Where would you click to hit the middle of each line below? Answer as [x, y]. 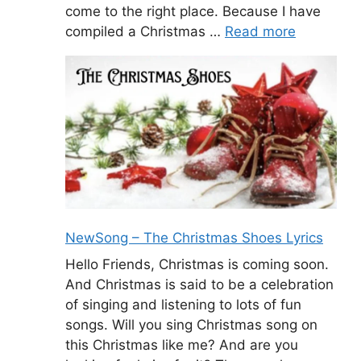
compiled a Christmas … [145, 32]
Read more [260, 32]
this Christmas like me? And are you [182, 345]
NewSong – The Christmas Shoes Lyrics [194, 237]
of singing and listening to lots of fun [183, 305]
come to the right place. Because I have [193, 12]
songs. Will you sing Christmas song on [191, 325]
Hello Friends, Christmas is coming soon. [197, 265]
